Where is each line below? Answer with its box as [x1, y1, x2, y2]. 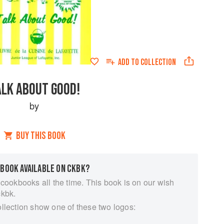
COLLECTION [140, 57, 176, 67]
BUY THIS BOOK [15, 129, 65, 142]
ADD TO [117, 57, 140, 67]
